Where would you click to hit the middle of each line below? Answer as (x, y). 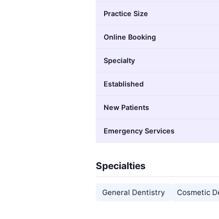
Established (124, 84)
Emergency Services (139, 131)
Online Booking (130, 37)
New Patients (126, 107)
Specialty (119, 60)
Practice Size (126, 13)
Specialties (121, 165)
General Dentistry (133, 192)
